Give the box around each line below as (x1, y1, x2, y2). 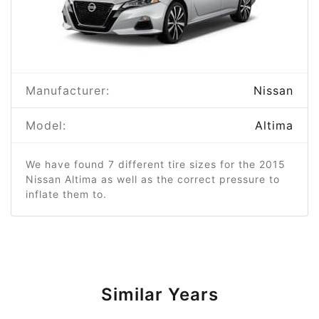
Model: (26, 118, 66, 133)
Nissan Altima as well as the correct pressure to (26, 173, 280, 186)
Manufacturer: (26, 83, 110, 98)
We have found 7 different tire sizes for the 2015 (26, 158, 286, 171)
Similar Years (100, 284, 219, 305)
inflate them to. (26, 188, 107, 201)
